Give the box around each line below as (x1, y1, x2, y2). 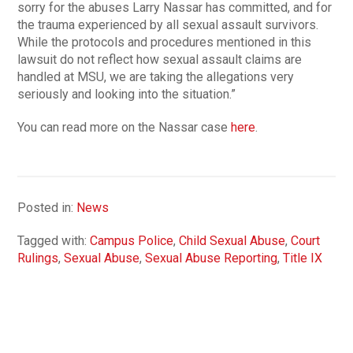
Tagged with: (17, 233, 91, 249)
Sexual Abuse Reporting (145, 251, 278, 266)
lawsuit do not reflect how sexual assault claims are (17, 52, 303, 68)
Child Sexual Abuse (179, 233, 286, 249)
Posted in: (17, 200, 77, 216)
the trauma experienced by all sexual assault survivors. (17, 17, 319, 33)
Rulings (17, 251, 59, 266)
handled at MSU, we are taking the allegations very (17, 69, 295, 85)
